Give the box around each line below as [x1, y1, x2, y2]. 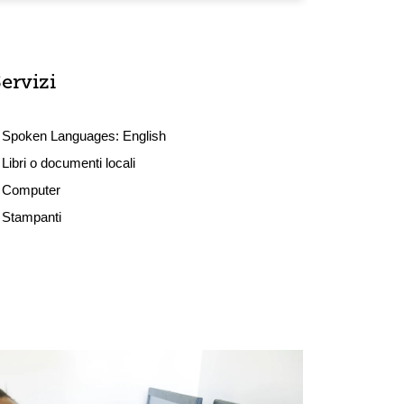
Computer [2, 182, 61, 197]
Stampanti [2, 209, 62, 225]
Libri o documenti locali [2, 155, 136, 170]
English [123, 128, 167, 143]
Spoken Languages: [2, 128, 124, 143]
